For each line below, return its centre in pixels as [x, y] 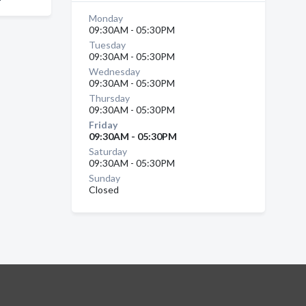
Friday [103, 125]
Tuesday [107, 45]
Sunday [104, 178]
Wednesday [114, 71]
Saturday [108, 151]
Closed [103, 190]
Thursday [109, 98]
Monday [106, 18]
